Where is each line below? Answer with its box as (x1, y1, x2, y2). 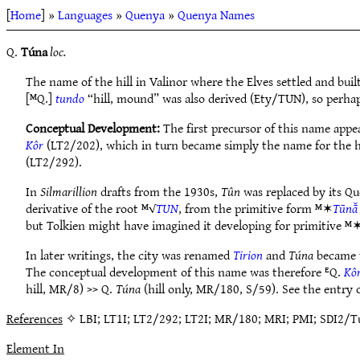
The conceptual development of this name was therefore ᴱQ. (26, 260, 344, 283)
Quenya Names (178, 3, 255, 26)
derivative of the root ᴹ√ (26, 197, 156, 219)
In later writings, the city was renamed (26, 243, 233, 266)
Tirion (233, 243, 263, 266)
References (6, 307, 63, 329)
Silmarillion (40, 180, 97, 202)
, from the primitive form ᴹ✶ (178, 197, 333, 219)
